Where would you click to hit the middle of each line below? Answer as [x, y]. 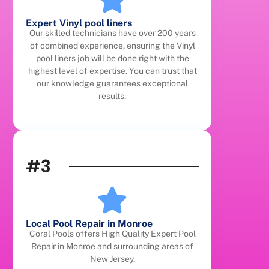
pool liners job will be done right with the [112, 59]
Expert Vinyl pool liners [79, 23]
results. [113, 96]
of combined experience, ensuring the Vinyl [112, 46]
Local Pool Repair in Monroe [89, 223]
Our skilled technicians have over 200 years [112, 33]
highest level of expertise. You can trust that [112, 71]
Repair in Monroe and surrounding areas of [113, 246]
